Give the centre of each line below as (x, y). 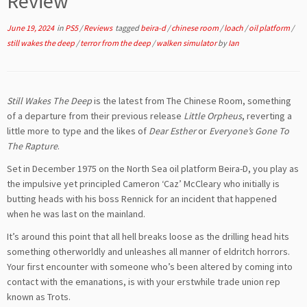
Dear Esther (172, 131)
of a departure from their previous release (95, 116)
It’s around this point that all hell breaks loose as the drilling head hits (148, 236)
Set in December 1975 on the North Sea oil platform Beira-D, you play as (153, 169)
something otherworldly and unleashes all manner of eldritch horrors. (148, 251)
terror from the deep (116, 43)
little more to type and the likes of (78, 131)
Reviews (99, 28)
